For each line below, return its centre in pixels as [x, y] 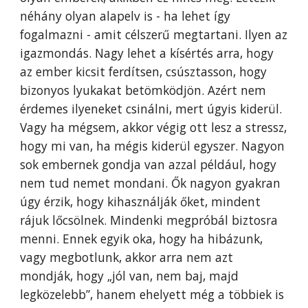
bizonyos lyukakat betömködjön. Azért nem [143, 90]
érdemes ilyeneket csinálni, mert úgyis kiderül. [151, 109]
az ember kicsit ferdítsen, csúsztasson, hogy [144, 71]
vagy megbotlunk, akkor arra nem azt [127, 257]
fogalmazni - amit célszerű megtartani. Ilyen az [154, 34]
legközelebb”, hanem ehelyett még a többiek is [152, 294]
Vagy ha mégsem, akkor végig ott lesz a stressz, [154, 127]
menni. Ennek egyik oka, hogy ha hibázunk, [142, 239]
